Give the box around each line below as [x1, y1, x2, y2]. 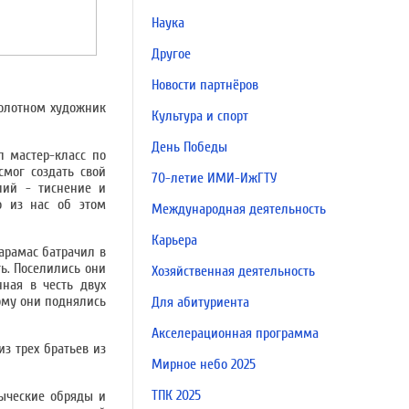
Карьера [152, 232, 197, 248]
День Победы [152, 139, 227, 155]
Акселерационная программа [152, 325, 319, 341]
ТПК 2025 [152, 387, 201, 404]
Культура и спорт [152, 108, 248, 124]
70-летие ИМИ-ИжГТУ [152, 170, 277, 186]
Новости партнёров [152, 77, 258, 93]
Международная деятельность [152, 201, 326, 217]
